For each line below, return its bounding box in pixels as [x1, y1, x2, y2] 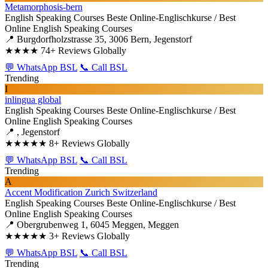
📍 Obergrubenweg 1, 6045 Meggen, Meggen [5, 220, 179, 230]
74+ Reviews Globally [41, 45, 126, 56]
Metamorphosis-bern [5, 2, 83, 12]
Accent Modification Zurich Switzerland [5, 187, 157, 197]
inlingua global [5, 95, 61, 105]
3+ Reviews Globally [49, 231, 130, 241]
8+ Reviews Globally [49, 138, 130, 148]
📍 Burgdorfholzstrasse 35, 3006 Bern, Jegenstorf [5, 34, 192, 44]
